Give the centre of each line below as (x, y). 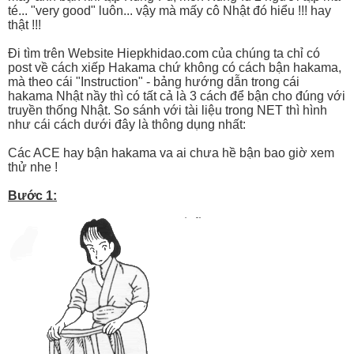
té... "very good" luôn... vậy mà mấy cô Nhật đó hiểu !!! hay (169, 10)
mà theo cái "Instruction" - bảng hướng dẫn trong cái (154, 81)
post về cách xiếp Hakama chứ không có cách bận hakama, (175, 67)
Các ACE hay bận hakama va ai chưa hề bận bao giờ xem (171, 153)
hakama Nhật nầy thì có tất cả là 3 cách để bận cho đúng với (177, 96)
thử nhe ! (33, 167)
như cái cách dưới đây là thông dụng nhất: (127, 124)
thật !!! (24, 24)
